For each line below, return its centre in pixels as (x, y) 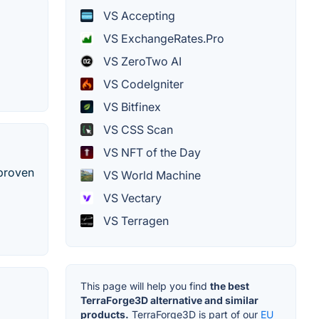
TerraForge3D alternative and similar (169, 300)
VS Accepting (138, 15)
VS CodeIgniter (142, 84)
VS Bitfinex (131, 106)
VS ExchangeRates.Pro (162, 38)
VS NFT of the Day (151, 152)
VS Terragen (135, 220)
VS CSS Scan (137, 129)
